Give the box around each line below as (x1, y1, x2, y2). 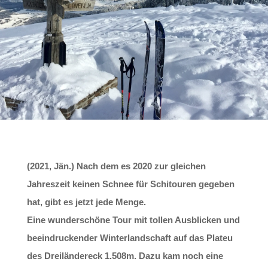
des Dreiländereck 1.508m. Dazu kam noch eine (26, 251, 223, 261)
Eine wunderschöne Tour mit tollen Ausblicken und (26, 215, 240, 226)
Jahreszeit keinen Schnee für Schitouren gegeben (26, 179, 234, 190)
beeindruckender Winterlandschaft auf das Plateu (26, 233, 233, 243)
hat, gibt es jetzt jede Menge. (26, 197, 146, 208)
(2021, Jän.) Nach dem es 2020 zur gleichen (26, 161, 206, 172)
